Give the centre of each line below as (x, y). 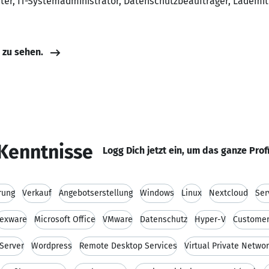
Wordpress (52, 246)
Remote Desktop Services (128, 246)
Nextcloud (228, 193)
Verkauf (37, 193)
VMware (118, 219)
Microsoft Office (65, 219)
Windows (157, 193)
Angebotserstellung (96, 193)
